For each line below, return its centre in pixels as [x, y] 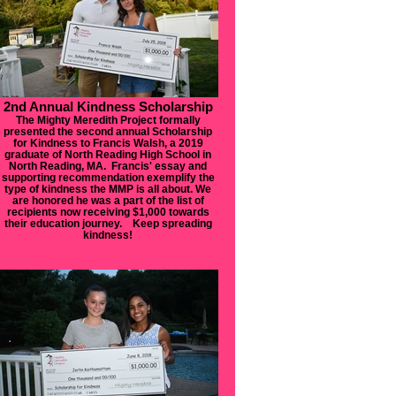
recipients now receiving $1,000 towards [108, 212]
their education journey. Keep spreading [108, 223]
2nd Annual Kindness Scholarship [108, 107]
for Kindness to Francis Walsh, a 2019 [108, 143]
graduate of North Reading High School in [108, 154]
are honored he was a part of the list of [108, 200]
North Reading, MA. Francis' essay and [108, 166]
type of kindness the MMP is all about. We [108, 189]
